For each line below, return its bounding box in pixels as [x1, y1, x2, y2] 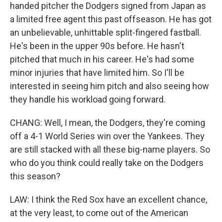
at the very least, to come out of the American [10, 208, 188, 218]
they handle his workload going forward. [10, 94, 166, 105]
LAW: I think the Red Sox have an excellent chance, [10, 194, 207, 205]
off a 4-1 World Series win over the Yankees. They [10, 131, 205, 141]
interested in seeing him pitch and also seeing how [10, 81, 209, 91]
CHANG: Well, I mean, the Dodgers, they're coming [10, 117, 205, 128]
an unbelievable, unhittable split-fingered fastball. [10, 27, 201, 38]
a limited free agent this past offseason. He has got [10, 14, 212, 24]
